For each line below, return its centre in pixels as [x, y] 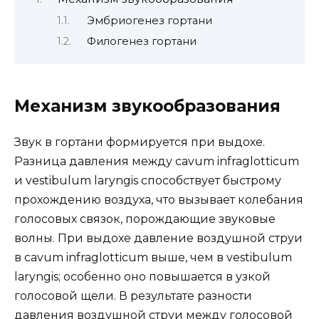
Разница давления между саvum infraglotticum [157, 162]
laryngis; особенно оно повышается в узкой [142, 277]
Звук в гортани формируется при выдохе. [140, 142]
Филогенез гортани [141, 41]
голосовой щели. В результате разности [133, 296]
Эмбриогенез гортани [149, 20]
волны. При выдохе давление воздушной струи [158, 239]
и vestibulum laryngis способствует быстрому [148, 181]
